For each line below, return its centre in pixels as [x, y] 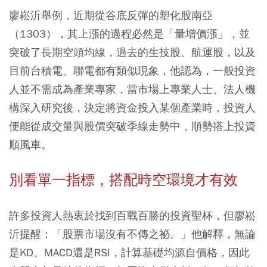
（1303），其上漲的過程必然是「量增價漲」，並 [129, 33]
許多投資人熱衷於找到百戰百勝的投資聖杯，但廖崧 [132, 215]
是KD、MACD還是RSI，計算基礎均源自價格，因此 [129, 252]
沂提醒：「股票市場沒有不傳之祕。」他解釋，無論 [132, 234]
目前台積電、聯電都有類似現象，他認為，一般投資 [132, 70]
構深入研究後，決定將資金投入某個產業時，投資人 [132, 107]
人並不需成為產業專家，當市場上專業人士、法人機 [132, 89]
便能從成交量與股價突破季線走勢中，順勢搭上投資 [132, 126]
